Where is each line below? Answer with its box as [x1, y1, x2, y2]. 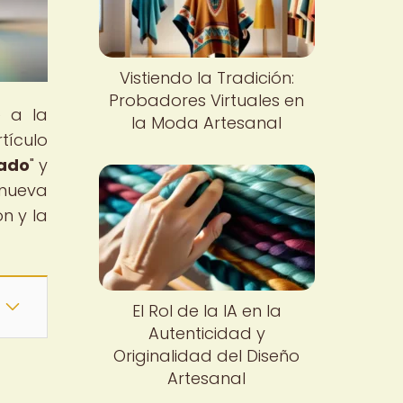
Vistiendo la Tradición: [119, 67, 294, 90]
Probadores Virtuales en [109, 89, 305, 112]
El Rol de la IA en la [131, 299, 282, 322]
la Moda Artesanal [131, 112, 282, 135]
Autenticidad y [148, 321, 265, 345]
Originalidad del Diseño [113, 344, 300, 367]
